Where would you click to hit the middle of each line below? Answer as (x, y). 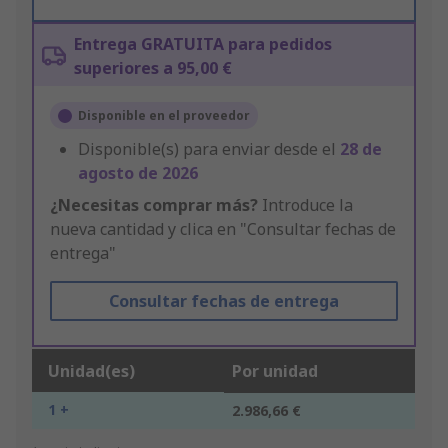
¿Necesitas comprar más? (154, 205)
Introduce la (305, 205)
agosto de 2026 (138, 173)
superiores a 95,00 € (153, 68)
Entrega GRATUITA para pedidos (203, 44)
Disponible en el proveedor (164, 116)
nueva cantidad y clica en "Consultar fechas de (223, 229)
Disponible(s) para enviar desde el (209, 149)
